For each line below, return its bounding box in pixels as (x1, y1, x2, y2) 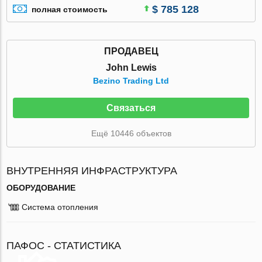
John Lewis (105, 62, 157, 73)
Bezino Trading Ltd (93, 75, 169, 85)
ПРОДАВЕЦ (104, 46, 158, 56)
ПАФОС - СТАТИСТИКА (6, 239, 122, 251)
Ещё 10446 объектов (91, 128, 171, 138)
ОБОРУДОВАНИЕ (6, 182, 76, 192)
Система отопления (22, 202, 99, 212)
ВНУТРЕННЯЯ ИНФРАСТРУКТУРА (6, 164, 178, 177)
